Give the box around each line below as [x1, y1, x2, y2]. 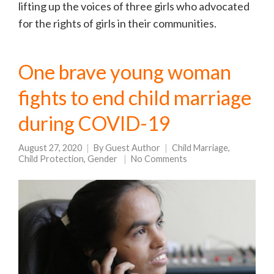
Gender [87, 153, 117, 164]
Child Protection [18, 153, 84, 164]
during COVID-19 [18, 111, 171, 135]
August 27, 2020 [18, 142, 82, 153]
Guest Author [105, 142, 160, 153]
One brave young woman [18, 59, 231, 84]
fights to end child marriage [18, 85, 251, 109]
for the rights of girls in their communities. [18, 16, 217, 30]
